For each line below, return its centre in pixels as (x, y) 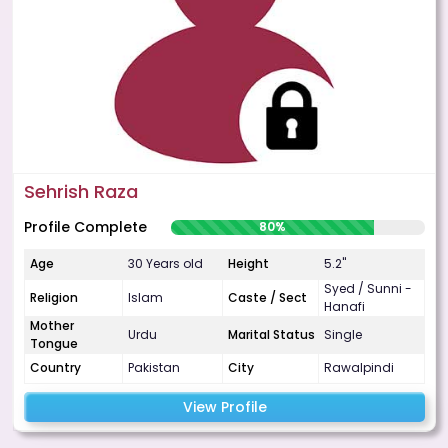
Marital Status (271, 335)
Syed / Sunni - (368, 289)
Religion (54, 298)
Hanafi (344, 307)
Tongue (54, 344)
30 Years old (165, 264)
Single (343, 335)
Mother (52, 326)
